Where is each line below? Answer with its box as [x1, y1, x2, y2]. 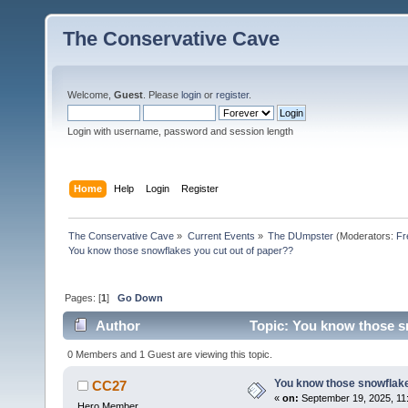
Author [96, 318, 141, 334]
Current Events [187, 229, 255, 241]
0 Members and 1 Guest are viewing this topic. [67, 348, 273, 360]
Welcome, [67, 89, 114, 100]
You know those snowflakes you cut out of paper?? [68, 244, 294, 256]
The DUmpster [267, 229, 333, 241]
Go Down [117, 291, 164, 303]
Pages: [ [65, 291, 102, 303]
